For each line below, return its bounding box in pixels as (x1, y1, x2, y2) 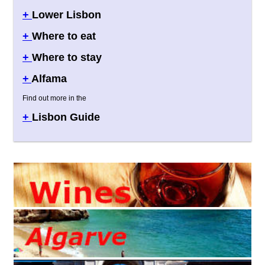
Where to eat (32, 30, 96, 43)
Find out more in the (22, 94, 86, 103)
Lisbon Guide (32, 111, 100, 124)
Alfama (31, 73, 67, 85)
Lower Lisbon (32, 9, 101, 21)
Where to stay (32, 51, 102, 64)
